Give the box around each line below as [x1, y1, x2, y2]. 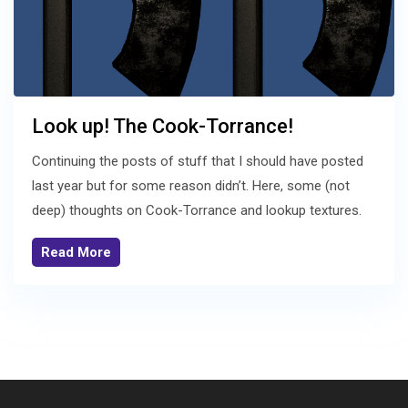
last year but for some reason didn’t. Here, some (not [32, 178, 350, 195]
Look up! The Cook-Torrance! [32, 115, 293, 138]
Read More [41, 244, 111, 261]
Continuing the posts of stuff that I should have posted [32, 153, 363, 170]
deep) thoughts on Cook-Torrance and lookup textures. [32, 202, 362, 219]
